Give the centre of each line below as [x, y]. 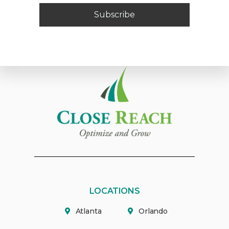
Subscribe [114, 14]
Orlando [153, 211]
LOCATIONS [114, 191]
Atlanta [88, 211]
